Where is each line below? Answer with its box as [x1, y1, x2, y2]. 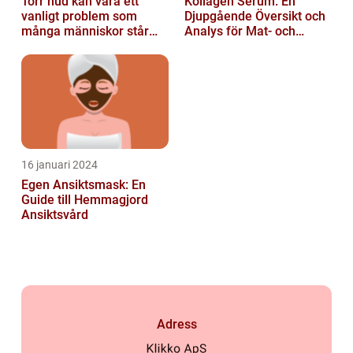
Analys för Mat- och [184, 23, 295, 39]
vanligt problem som [21, 8, 137, 24]
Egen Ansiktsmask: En [21, 176, 146, 192]
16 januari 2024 [21, 158, 98, 171]
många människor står [21, 23, 149, 39]
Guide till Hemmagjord [21, 191, 148, 207]
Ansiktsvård [21, 206, 88, 222]
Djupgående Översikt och [184, 8, 325, 24]
